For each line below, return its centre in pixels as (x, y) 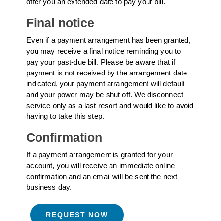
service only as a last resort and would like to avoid (110, 105)
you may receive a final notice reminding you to (104, 51)
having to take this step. (65, 116)
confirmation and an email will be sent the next (102, 176)
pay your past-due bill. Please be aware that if (101, 62)
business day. (49, 187)
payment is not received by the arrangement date (107, 73)
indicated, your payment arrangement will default (106, 84)
